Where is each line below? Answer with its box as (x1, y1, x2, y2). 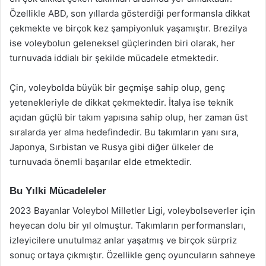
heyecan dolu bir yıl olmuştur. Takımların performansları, (9, 219, 246, 231)
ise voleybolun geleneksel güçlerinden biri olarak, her (9, 37, 235, 49)
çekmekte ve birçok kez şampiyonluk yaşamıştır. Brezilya (9, 23, 247, 34)
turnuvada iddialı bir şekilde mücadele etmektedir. (9, 52, 218, 64)
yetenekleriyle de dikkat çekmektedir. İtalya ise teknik (9, 97, 233, 108)
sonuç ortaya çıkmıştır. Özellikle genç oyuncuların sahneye (9, 249, 255, 261)
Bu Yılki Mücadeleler (9, 185, 106, 197)
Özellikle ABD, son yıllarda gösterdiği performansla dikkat (9, 8, 250, 19)
